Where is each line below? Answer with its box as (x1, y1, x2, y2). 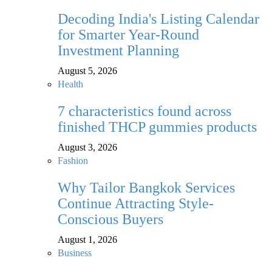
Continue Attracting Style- (58, 195, 214, 212)
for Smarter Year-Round (58, 27, 199, 43)
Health (58, 79, 83, 90)
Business (58, 248, 92, 259)
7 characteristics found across (58, 103, 231, 120)
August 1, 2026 (58, 234, 117, 245)
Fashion (58, 155, 88, 166)
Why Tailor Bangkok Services (58, 180, 235, 196)
